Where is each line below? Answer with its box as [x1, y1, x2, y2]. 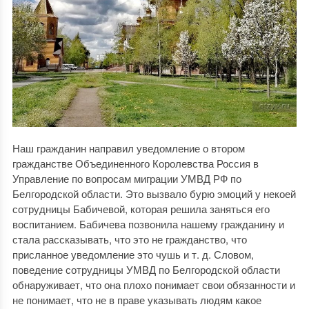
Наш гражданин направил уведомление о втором [12, 141, 245, 156]
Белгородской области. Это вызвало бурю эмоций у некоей [12, 186, 296, 201]
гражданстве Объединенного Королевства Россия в [12, 156, 259, 171]
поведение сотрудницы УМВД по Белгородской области [12, 262, 280, 277]
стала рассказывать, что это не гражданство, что [12, 232, 247, 247]
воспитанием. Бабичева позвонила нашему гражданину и [12, 217, 284, 232]
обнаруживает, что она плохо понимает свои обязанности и [12, 277, 295, 292]
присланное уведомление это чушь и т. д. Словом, [12, 247, 254, 262]
